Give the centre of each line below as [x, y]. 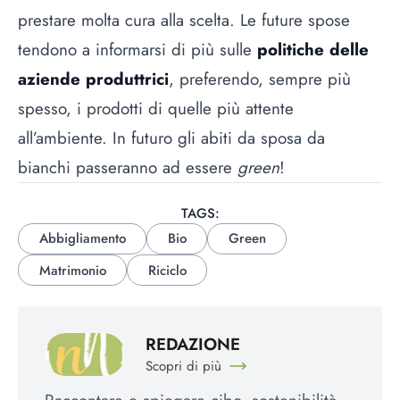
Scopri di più [183, 366]
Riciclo [167, 270]
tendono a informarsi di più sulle [137, 50]
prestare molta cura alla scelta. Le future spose [184, 21]
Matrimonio [72, 270]
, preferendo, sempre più [260, 79]
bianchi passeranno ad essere [128, 168]
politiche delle [313, 50]
